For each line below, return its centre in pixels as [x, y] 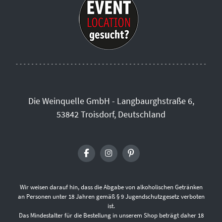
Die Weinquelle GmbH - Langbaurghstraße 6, [111, 101]
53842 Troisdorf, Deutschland [111, 114]
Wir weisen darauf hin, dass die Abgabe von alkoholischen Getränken [111, 187]
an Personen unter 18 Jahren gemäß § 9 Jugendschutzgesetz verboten [111, 196]
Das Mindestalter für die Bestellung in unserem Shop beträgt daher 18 [111, 215]
